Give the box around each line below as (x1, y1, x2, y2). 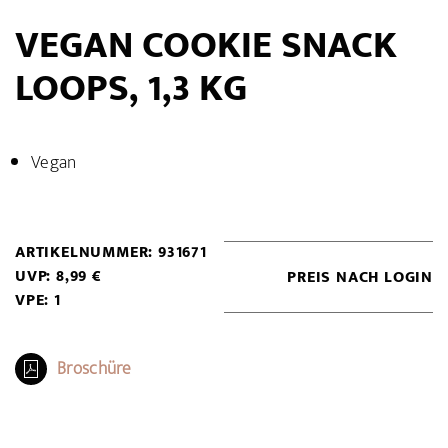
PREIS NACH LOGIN (287, 264, 433, 292)
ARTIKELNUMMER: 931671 (15, 239, 207, 267)
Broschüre (57, 354, 132, 385)
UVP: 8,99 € (15, 263, 102, 291)
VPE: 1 (15, 287, 61, 315)
